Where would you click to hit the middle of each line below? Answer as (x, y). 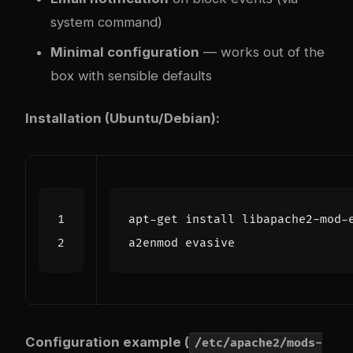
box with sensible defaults (131, 76)
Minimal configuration (125, 52)
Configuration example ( (107, 342)
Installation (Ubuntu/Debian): (123, 119)
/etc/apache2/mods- (258, 344)
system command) (106, 22)
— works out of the (262, 52)
